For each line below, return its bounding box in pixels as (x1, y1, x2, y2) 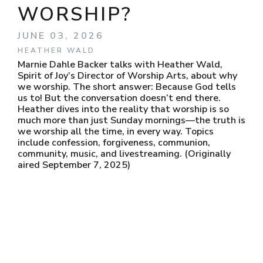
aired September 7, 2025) (18, 159, 130, 171)
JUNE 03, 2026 (18, 29, 104, 42)
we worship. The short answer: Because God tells (18, 80, 236, 93)
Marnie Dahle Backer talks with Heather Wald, (18, 58, 222, 71)
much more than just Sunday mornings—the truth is (18, 114, 245, 127)
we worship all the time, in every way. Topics (18, 125, 214, 138)
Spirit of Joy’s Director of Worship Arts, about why (18, 69, 237, 82)
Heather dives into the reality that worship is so (18, 103, 229, 116)
